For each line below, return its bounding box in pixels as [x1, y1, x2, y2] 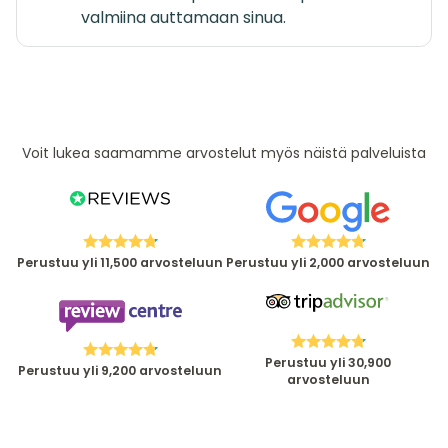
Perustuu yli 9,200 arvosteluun [18, 362, 222, 380]
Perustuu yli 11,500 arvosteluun [17, 253, 223, 271]
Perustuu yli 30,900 [265, 353, 391, 371]
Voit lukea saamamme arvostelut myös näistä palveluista [22, 142, 426, 163]
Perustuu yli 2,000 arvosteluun [226, 253, 430, 271]
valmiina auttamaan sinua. [81, 5, 286, 29]
